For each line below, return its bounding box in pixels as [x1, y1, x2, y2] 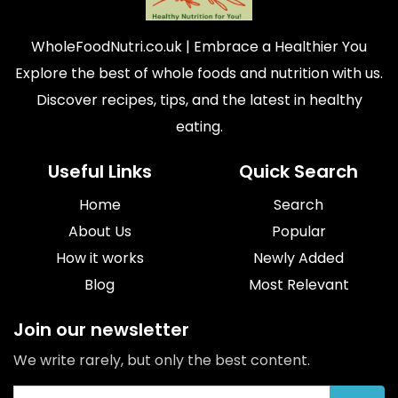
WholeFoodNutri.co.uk [31, 36, 182, 57]
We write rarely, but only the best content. [13, 349, 310, 370]
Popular [271, 220, 326, 242]
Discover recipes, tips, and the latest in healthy [36, 89, 362, 110]
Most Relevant [248, 274, 349, 295]
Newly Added [253, 247, 344, 268]
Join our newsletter [13, 316, 189, 342]
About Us [68, 220, 131, 242]
